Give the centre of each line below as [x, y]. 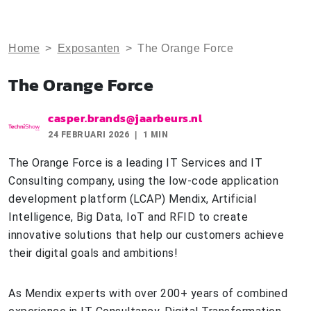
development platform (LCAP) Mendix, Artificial [132, 199]
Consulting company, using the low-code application [143, 181]
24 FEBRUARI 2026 [89, 135]
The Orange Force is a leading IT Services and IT [135, 163]
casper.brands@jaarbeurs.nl [125, 118]
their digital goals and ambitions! [95, 253]
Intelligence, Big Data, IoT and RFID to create [128, 217]
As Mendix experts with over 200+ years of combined [148, 293]
